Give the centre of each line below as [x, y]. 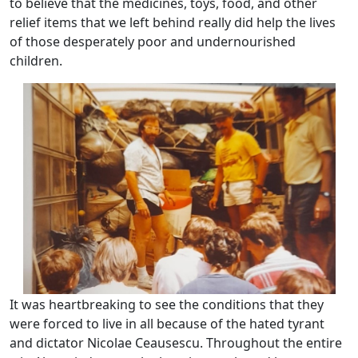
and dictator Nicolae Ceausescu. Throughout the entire [176, 342]
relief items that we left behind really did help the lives [173, 22]
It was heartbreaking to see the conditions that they [167, 304]
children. [36, 60]
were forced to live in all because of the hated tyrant [167, 323]
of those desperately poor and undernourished [153, 41]
